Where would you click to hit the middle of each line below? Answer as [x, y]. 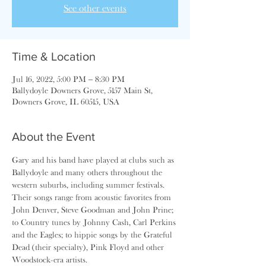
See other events [95, 8]
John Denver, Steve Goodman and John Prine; [94, 210]
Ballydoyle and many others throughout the [88, 172]
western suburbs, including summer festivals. [89, 185]
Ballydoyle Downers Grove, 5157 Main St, [82, 90]
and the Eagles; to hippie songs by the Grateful [93, 235]
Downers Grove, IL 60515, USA [66, 102]
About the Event [53, 137]
